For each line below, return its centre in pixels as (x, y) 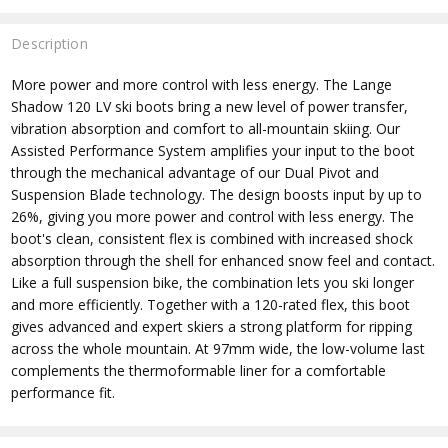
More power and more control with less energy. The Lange (202, 85)
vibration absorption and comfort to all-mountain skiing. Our (206, 129)
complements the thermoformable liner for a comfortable (199, 371)
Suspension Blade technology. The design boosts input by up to (217, 195)
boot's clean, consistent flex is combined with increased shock (212, 239)
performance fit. (63, 393)
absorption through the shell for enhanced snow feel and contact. (223, 261)
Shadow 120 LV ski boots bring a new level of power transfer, (210, 107)
